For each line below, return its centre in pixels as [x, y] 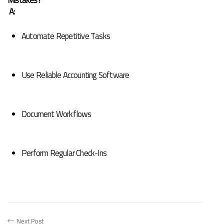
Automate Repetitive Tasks [66, 36]
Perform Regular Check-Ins [64, 153]
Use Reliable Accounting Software [75, 75]
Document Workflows [56, 114]
